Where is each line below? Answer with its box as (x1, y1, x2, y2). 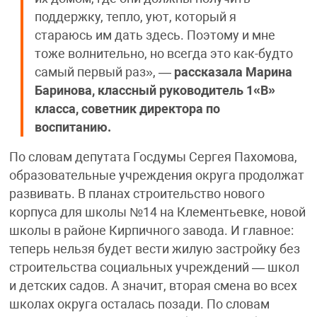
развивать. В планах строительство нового (8, 187, 265, 202)
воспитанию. (34, 120, 111, 135)
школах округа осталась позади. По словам (8, 297, 270, 312)
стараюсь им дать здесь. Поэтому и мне (34, 28, 275, 43)
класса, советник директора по (34, 102, 220, 117)
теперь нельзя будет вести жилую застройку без (8, 242, 300, 257)
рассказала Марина (171, 65, 292, 80)
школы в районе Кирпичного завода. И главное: (8, 224, 294, 238)
